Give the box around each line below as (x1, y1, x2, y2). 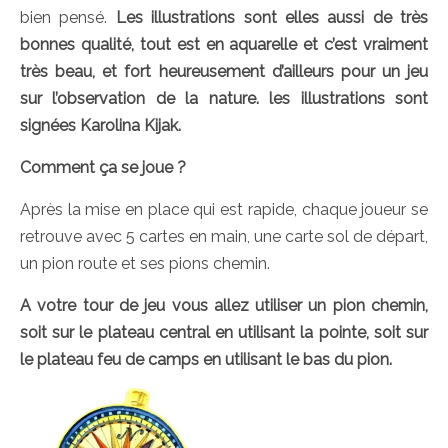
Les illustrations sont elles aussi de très (115, 8, 428, 28)
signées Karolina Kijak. (20, 116, 181, 136)
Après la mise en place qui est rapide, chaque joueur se (20, 200, 428, 220)
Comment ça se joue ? (20, 158, 186, 178)
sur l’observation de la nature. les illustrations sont (20, 89, 428, 109)
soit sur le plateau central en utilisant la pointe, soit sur (20, 323, 428, 343)
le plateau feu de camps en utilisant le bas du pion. (20, 350, 392, 370)
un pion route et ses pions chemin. (20, 254, 270, 274)
